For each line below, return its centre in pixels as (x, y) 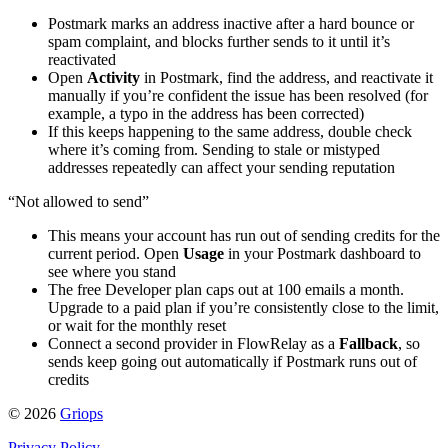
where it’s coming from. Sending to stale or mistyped (214, 150)
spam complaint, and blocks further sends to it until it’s (219, 42)
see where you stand (112, 272)
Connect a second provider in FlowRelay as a (193, 344)
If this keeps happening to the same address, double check (230, 132)
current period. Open (115, 254)
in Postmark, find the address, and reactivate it (286, 78)
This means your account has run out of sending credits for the (244, 236)
